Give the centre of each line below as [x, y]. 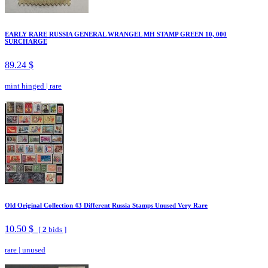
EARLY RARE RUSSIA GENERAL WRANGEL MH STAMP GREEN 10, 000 [116, 34]
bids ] [57, 229]
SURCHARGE [26, 42]
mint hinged [25, 86]
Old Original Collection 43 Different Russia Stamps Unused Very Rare [106, 205]
